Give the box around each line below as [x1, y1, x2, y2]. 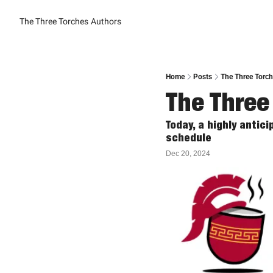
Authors [91, 16, 121, 26]
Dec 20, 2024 [166, 149, 210, 158]
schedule [166, 131, 211, 144]
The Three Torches [19, 16, 88, 26]
